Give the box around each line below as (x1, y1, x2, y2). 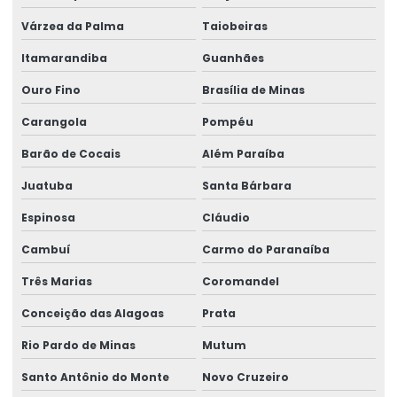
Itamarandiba (21, 50, 107, 66)
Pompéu (201, 113, 253, 129)
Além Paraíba (201, 145, 284, 161)
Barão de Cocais (21, 145, 121, 161)
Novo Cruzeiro (201, 369, 289, 385)
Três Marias (21, 273, 92, 289)
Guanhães (201, 50, 264, 66)
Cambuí (21, 241, 70, 257)
